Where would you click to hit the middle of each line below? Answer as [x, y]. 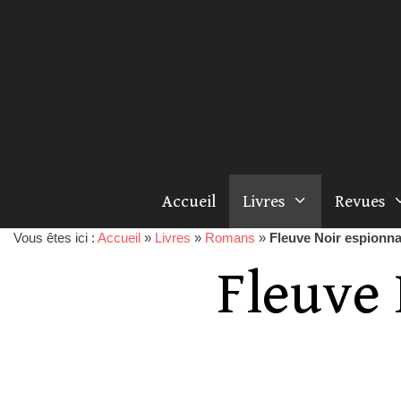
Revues [360, 201]
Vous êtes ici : [55, 238]
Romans [230, 238]
